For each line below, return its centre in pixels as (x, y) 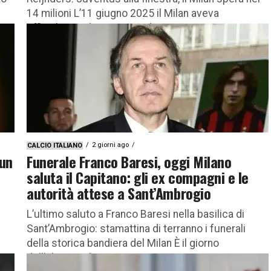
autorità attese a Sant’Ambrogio (119, 193)
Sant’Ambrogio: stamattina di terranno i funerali (136, 228)
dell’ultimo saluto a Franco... (92, 257)
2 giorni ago (110, 145)
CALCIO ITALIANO (55, 145)
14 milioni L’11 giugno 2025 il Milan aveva (123, 13)
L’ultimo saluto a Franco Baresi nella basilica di (135, 214)
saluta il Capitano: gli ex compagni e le (138, 177)
